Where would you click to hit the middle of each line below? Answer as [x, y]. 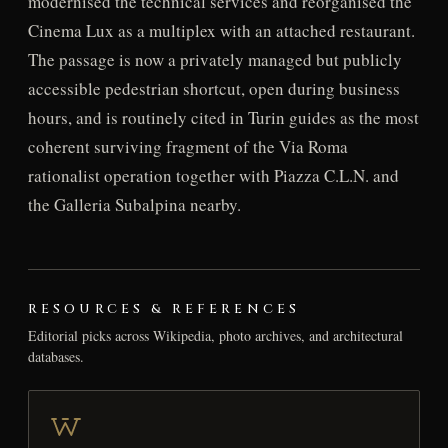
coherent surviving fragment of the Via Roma [187, 146]
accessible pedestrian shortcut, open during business [213, 88]
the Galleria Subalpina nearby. [134, 204]
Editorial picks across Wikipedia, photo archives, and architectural [215, 336]
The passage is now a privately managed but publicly [214, 59]
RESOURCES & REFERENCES [164, 309]
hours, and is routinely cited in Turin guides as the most [223, 117]
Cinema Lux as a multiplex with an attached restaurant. [221, 30]
